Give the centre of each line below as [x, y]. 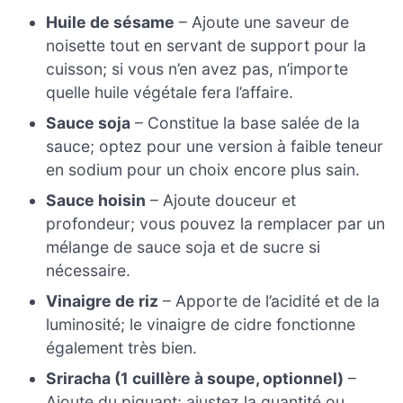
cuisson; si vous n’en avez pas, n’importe [197, 69]
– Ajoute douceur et [221, 201]
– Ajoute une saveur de [262, 22]
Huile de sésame [111, 22]
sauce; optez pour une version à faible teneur [215, 147]
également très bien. [122, 348]
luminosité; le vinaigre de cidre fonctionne [201, 325]
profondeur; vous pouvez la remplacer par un [216, 224]
